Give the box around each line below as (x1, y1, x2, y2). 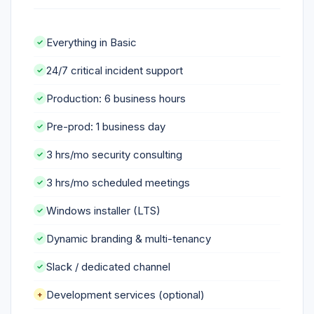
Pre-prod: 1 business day (46, 119, 165, 133)
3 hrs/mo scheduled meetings (46, 175, 190, 189)
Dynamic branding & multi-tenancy (46, 231, 211, 245)
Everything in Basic (46, 35, 137, 49)
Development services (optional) (46, 287, 205, 301)
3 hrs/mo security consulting (46, 147, 182, 161)
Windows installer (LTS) (46, 203, 161, 217)
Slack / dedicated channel (46, 259, 170, 273)
